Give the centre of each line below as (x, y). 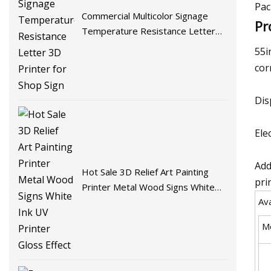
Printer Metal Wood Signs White (149, 187)
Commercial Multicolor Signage (145, 15)
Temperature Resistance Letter (149, 31)
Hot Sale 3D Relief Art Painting (145, 172)
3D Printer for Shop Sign (132, 46)
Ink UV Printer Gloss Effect (138, 202)
